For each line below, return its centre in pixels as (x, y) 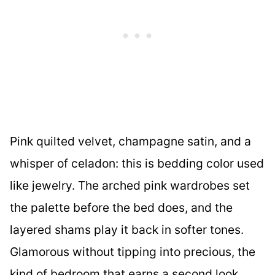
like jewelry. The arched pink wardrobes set (130, 185)
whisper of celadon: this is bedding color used (137, 163)
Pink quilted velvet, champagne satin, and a (130, 141)
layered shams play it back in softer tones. (127, 229)
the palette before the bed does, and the (121, 207)
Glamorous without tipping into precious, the (133, 251)
